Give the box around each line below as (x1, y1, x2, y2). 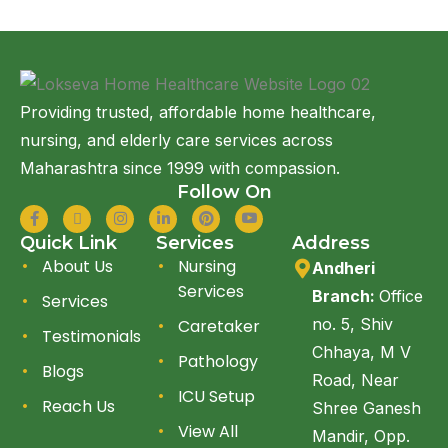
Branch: (312, 286, 379, 307)
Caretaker (178, 315, 260, 339)
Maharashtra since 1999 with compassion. (20, 158, 340, 179)
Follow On (176, 181, 272, 204)
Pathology (178, 350, 258, 374)
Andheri (312, 258, 375, 279)
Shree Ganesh (312, 398, 421, 419)
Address (292, 232, 370, 255)
